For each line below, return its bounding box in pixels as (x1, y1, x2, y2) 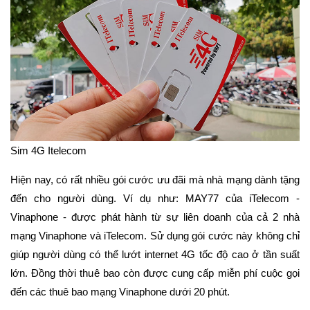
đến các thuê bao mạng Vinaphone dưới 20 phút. (10, 286, 232, 298)
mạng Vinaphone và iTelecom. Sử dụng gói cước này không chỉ (10, 230, 300, 242)
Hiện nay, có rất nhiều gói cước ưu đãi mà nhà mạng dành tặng (10, 174, 300, 186)
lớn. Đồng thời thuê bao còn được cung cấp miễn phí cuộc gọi (10, 267, 300, 280)
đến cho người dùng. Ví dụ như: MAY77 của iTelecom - (10, 192, 300, 205)
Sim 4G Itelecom (10, 145, 86, 157)
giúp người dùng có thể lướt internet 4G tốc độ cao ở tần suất (10, 248, 300, 261)
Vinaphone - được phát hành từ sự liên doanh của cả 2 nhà (10, 211, 300, 224)
